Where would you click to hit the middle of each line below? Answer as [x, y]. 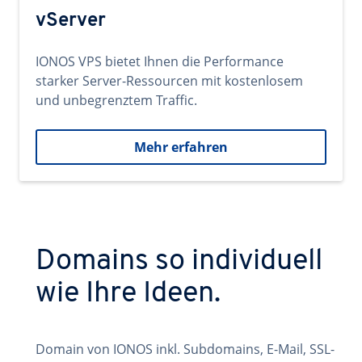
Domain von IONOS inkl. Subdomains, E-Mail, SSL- [185, 349]
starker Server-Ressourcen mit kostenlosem [169, 81]
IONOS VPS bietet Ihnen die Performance [160, 61]
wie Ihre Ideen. [128, 294]
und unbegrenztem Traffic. [116, 100]
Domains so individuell [179, 262]
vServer [71, 21]
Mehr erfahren [181, 147]
